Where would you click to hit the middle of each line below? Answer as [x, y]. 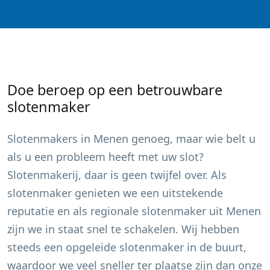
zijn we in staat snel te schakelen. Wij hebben [123, 229]
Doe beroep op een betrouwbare [115, 90]
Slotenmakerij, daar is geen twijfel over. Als [117, 175]
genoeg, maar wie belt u [192, 139]
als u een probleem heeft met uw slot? [105, 157]
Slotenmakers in [50, 139]
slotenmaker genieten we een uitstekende [115, 193]
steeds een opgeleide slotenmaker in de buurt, [127, 247]
